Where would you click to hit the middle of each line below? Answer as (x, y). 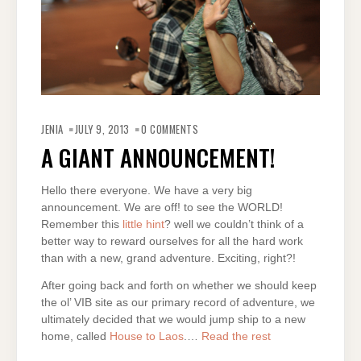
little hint (142, 225)
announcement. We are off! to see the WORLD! (162, 208)
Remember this (80, 225)
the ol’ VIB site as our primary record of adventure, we (178, 303)
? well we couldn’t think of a (234, 225)
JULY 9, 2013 (102, 130)
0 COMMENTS (170, 130)
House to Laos (147, 337)
